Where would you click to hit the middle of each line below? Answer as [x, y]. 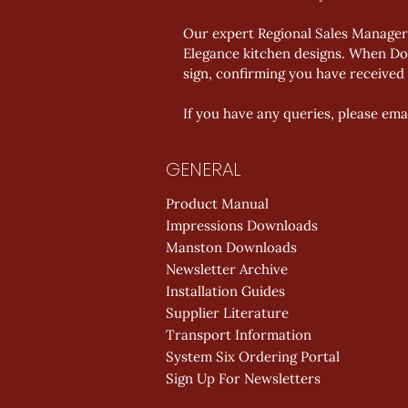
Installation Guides [225, 291]
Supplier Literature [227, 313]
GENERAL [204, 169]
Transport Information [239, 335]
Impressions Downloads [242, 225]
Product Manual [217, 204]
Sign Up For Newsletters [243, 378]
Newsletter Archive [227, 269]
